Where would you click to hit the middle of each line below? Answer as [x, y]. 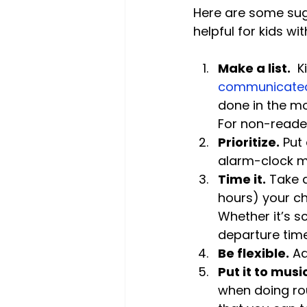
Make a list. [254, 68]
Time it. [242, 179]
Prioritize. [249, 142]
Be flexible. [254, 253]
